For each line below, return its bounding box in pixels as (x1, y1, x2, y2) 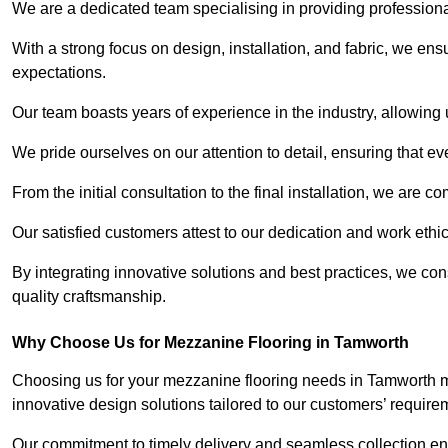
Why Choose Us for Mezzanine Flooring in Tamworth (12, 334, 409, 352)
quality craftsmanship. (12, 288, 166, 306)
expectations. (12, 64, 106, 82)
